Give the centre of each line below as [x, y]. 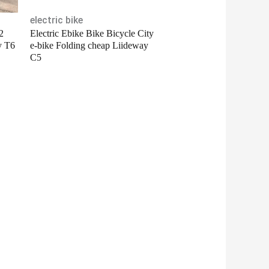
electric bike [56, 20]
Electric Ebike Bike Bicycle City [92, 33]
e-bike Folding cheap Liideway [89, 45]
